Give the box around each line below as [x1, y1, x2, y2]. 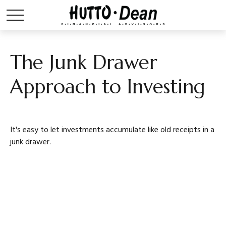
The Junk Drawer [10, 50, 157, 75]
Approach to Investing [10, 75, 205, 99]
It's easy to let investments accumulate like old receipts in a [10, 124, 214, 137]
